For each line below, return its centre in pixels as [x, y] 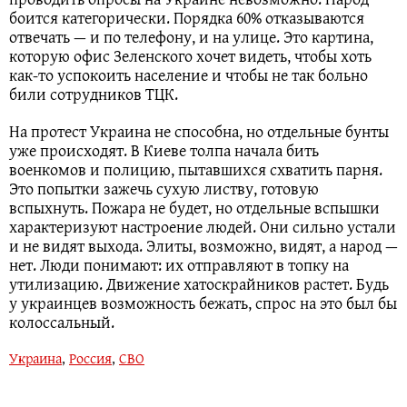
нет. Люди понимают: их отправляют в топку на [179, 265]
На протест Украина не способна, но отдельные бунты [199, 132]
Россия [90, 358]
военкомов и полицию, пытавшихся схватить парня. [196, 170]
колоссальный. [62, 323]
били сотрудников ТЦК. [94, 94]
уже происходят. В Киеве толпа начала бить [164, 151]
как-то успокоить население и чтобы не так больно [189, 75]
